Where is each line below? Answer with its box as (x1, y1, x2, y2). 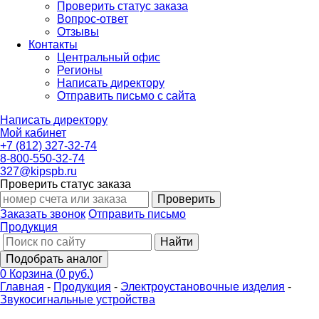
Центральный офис (57, 51, 160, 63)
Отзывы (57, 26, 99, 38)
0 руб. (59, 268, 90, 280)
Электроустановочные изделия (120, 281, 285, 293)
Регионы (57, 64, 103, 76)
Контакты (28, 38, 78, 51)
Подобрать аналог (6, 253, 103, 265)
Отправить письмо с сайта (57, 90, 196, 102)
